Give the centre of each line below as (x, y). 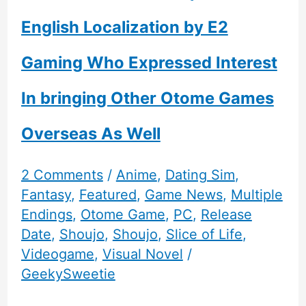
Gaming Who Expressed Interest (149, 63)
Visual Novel (142, 254)
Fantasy (46, 194)
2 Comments (62, 175)
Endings (46, 214)
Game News (183, 194)
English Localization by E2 (124, 27)
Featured (108, 194)
